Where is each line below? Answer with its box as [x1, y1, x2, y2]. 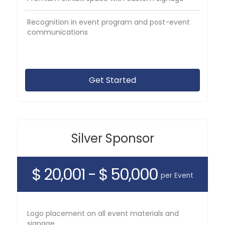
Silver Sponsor [71, 130, 154, 147]
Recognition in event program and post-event [27, 17, 190, 27]
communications [27, 27, 88, 37]
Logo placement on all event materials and [27, 208, 179, 218]
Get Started [89, 74, 136, 86]
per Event [161, 170, 193, 180]
